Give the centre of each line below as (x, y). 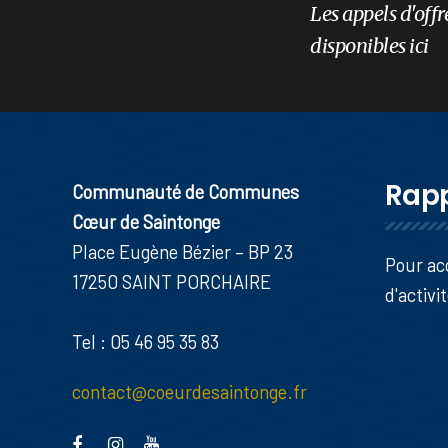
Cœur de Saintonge (146, 221)
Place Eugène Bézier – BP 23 (182, 251)
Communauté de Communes (185, 191)
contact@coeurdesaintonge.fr (189, 391)
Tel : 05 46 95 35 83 (145, 341)
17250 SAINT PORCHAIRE (171, 281)
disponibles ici (369, 45)
